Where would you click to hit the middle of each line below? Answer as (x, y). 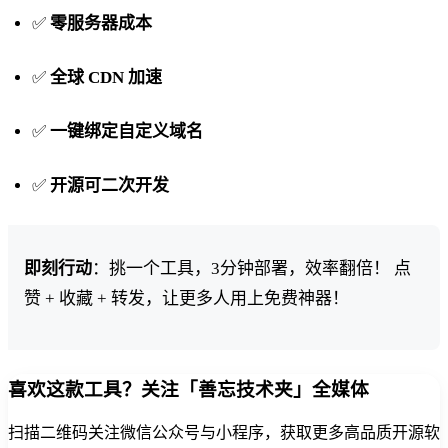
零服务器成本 (101, 23)
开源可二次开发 (109, 185)
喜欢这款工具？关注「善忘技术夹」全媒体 (188, 389)
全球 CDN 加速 (106, 77)
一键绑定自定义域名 (126, 131)
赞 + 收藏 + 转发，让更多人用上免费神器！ (186, 298)
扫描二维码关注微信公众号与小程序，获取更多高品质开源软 (224, 433)
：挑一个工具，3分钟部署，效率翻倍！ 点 (251, 268)
